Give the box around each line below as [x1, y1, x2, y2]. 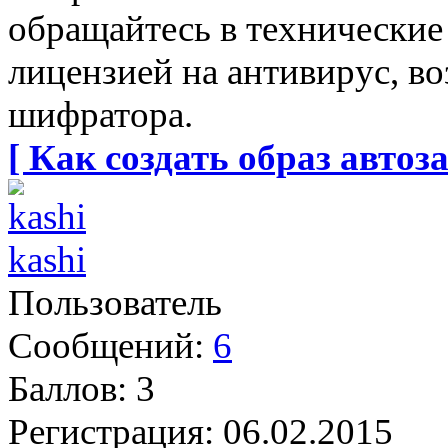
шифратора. [8, 93, 193, 135]
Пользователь [8, 281, 222, 323]
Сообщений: [8, 324, 204, 366]
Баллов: [8, 367, 127, 409]
